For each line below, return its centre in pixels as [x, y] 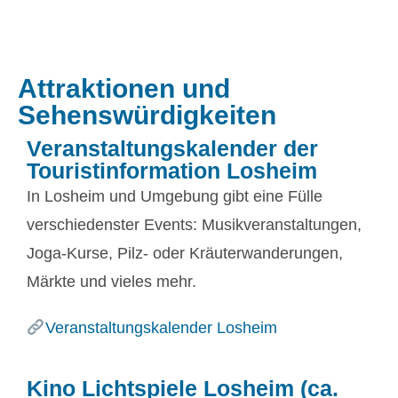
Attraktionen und [124, 88]
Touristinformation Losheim [172, 171]
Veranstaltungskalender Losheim [161, 328]
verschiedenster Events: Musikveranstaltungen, [194, 225]
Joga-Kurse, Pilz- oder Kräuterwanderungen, [185, 253]
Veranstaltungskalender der [172, 148]
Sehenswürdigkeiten [147, 115]
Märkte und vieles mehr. [111, 282]
